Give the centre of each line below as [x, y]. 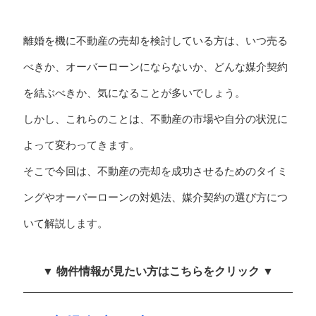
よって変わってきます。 [81, 145]
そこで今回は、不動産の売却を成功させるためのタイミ [155, 171]
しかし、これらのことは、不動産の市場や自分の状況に [155, 119]
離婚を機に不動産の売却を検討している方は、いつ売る [155, 41]
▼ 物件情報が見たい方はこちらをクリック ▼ [158, 272]
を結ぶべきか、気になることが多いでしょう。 [134, 93]
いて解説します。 [65, 224]
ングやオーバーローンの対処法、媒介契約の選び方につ [155, 197]
